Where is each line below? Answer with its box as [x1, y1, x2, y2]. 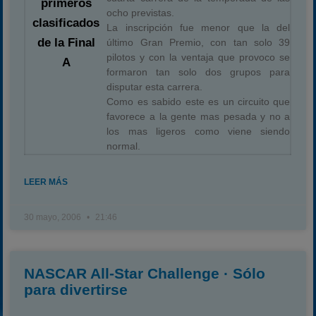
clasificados [32, 16, 100, 30]
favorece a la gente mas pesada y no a [107, 111, 291, 122]
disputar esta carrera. [107, 81, 203, 92]
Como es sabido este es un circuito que [107, 96, 291, 107]
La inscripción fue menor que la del [107, 22, 291, 33]
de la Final [37, 36, 95, 50]
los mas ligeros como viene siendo [107, 126, 291, 137]
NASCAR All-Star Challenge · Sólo [24, 265, 266, 281]
